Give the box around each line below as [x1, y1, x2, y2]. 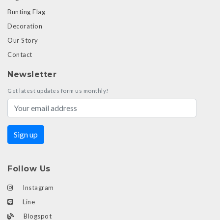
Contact [7, 50, 32, 58]
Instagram [21, 183, 54, 192]
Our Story [7, 36, 38, 44]
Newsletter [7, 69, 56, 79]
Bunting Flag [7, 7, 45, 16]
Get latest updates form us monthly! [7, 87, 109, 94]
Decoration [7, 22, 42, 30]
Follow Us [7, 164, 51, 173]
